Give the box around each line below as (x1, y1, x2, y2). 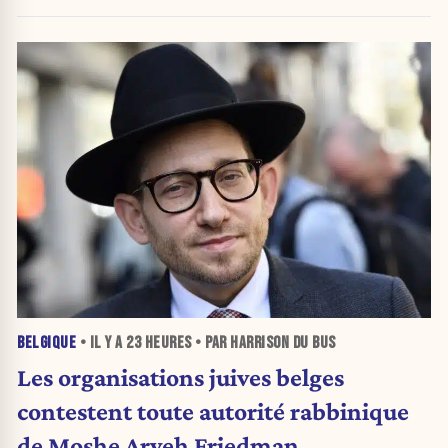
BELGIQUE (17, 333, 76, 354)
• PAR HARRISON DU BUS (191, 333, 336, 354)
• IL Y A (76, 333, 126, 354)
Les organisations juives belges (17, 363, 344, 392)
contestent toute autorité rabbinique (17, 397, 409, 426)
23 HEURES (126, 333, 192, 354)
